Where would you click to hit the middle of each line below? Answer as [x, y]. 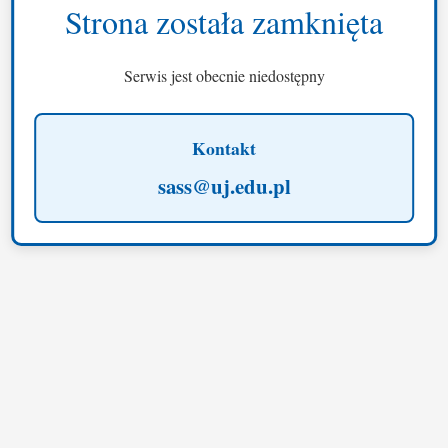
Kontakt [224, 148]
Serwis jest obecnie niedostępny [224, 75]
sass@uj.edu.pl [224, 186]
